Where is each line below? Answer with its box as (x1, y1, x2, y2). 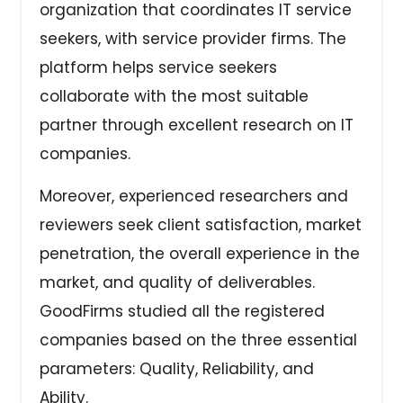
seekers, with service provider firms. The (40, 28, 347, 50)
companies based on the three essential (40, 328, 358, 351)
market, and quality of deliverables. (40, 271, 316, 293)
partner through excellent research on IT (40, 114, 354, 137)
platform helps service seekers (40, 57, 278, 79)
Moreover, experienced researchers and (40, 184, 349, 207)
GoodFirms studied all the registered (40, 300, 326, 322)
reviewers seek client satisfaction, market (40, 213, 363, 236)
